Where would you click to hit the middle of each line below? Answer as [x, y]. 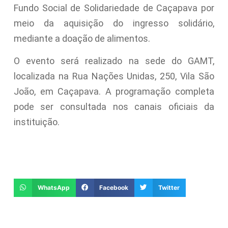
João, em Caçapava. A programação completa [114, 92]
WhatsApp [53, 187]
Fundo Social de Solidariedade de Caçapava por [114, 8]
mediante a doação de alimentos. [82, 38]
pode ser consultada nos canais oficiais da [114, 107]
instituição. [36, 122]
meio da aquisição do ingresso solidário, [114, 23]
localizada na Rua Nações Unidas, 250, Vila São [114, 76]
